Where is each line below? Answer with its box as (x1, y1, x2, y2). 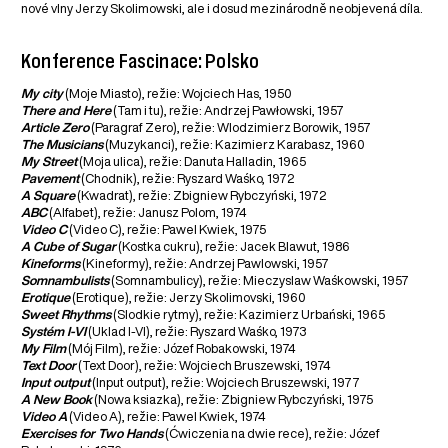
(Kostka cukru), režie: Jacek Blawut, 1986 (116, 240, 351, 254)
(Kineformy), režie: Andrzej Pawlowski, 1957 (80, 257, 330, 271)
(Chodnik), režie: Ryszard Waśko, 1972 (79, 172, 295, 186)
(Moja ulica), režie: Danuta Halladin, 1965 (77, 155, 307, 169)
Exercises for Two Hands (21, 427, 164, 441)
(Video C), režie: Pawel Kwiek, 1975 (67, 223, 267, 237)
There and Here (21, 104, 112, 118)
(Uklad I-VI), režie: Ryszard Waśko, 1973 (86, 325, 307, 339)
